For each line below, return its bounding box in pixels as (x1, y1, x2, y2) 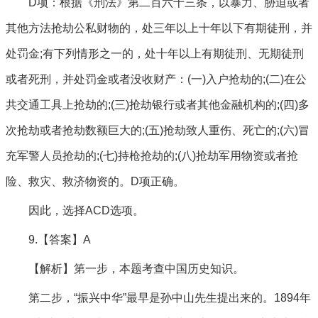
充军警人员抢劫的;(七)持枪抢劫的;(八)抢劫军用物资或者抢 (6, 150, 298, 162)
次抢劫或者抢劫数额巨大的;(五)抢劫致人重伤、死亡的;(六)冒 (6, 124, 309, 136)
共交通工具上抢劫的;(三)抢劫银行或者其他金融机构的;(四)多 (6, 99, 309, 111)
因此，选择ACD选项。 (28, 204, 144, 216)
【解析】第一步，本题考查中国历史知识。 (28, 263, 244, 275)
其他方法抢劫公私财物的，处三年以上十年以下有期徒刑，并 (6, 22, 312, 34)
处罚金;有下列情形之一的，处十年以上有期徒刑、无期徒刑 (6, 48, 304, 60)
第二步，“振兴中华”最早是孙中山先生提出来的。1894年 (28, 292, 311, 304)
